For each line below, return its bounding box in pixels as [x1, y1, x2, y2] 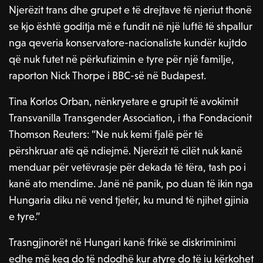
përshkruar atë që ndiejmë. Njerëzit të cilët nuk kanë [9, 144, 243, 157]
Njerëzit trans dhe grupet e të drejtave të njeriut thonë [9, 4, 252, 16]
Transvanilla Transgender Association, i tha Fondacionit [9, 112, 252, 124]
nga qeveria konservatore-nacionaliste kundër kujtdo [9, 36, 247, 49]
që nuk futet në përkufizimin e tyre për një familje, [9, 53, 235, 66]
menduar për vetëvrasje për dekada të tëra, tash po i [9, 161, 247, 174]
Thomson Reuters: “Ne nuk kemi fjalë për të [9, 128, 204, 141]
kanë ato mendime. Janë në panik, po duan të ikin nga [9, 177, 254, 190]
